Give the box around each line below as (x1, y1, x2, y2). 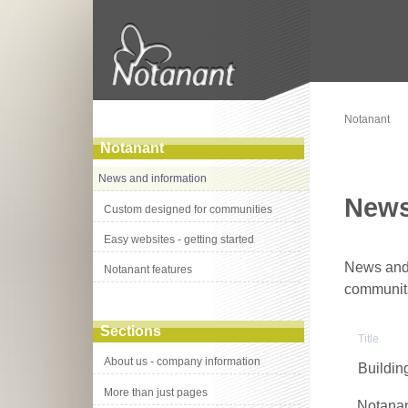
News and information (98, 172, 208, 186)
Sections (99, 323, 161, 340)
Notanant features (104, 263, 193, 277)
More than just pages (104, 385, 209, 399)
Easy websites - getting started (104, 232, 255, 246)
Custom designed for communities (104, 202, 273, 216)
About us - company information (104, 355, 261, 369)
